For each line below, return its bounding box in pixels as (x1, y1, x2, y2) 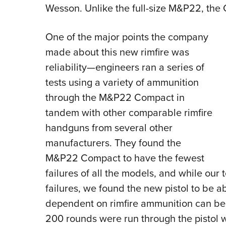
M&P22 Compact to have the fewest (45, 150, 204, 165)
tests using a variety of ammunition (45, 75, 199, 90)
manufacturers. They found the (45, 135, 181, 150)
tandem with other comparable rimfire (45, 105, 212, 120)
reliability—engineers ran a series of (45, 60, 204, 75)
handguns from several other (45, 120, 173, 135)
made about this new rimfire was (45, 44, 189, 60)
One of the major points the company (45, 29, 208, 44)
